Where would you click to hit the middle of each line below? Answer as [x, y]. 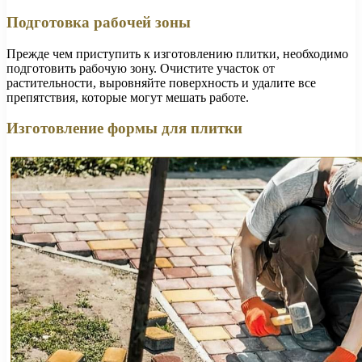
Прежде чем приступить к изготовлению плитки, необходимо [177, 53]
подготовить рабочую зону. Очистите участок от [141, 68]
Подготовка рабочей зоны [99, 22]
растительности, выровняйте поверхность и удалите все [161, 82]
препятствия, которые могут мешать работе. [128, 97]
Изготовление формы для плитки [124, 128]
